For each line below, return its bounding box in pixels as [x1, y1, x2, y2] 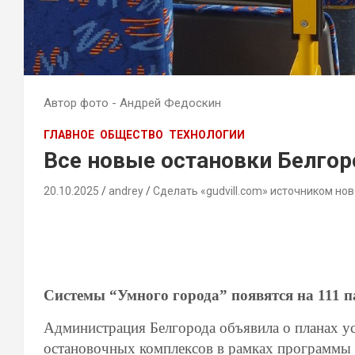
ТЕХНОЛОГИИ [169, 128, 245, 141]
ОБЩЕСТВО [100, 128, 163, 141]
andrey [109, 185, 143, 197]
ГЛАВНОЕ [44, 128, 94, 141]
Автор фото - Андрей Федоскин [44, 96, 221, 110]
